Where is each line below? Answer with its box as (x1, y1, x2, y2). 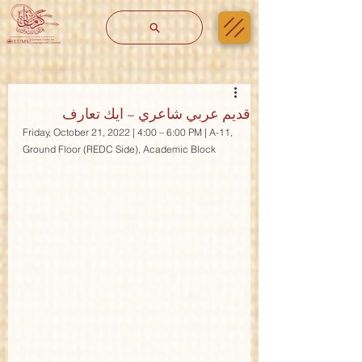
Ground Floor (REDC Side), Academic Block (23, 143, 216, 155)
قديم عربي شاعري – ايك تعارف (62, 104, 250, 123)
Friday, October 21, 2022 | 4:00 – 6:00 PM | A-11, (23, 126, 235, 138)
